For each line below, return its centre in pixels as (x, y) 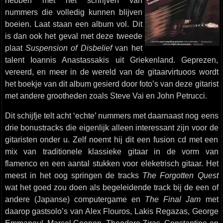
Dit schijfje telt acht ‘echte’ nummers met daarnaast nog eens (111, 115)
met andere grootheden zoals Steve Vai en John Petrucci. (106, 96)
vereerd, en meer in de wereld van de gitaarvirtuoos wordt (111, 72)
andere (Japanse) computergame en (75, 199)
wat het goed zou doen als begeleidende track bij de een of (111, 187)
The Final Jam (173, 199)
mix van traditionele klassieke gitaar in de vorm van (111, 151)
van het (127, 48)
